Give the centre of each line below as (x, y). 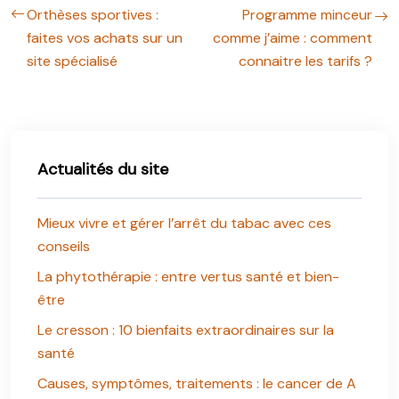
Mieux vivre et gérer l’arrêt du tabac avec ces (184, 223)
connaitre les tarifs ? (305, 61)
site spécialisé (72, 61)
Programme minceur (307, 15)
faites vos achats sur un (105, 38)
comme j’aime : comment (293, 38)
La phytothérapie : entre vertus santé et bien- (188, 277)
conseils (64, 246)
